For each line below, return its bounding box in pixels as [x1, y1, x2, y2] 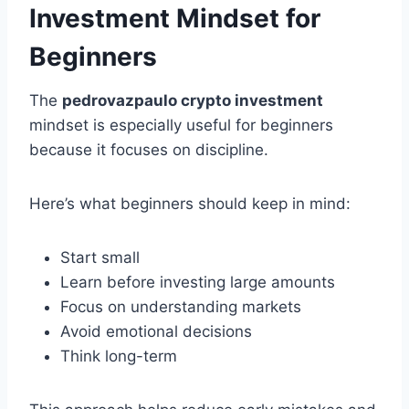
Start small [60, 248, 140, 267]
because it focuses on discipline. [29, 141, 268, 160]
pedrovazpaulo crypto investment [62, 91, 323, 110]
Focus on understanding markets [60, 298, 301, 317]
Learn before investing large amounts [60, 273, 335, 292]
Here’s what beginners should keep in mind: [29, 194, 351, 214]
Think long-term [60, 347, 177, 366]
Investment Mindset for [29, 3, 320, 35]
